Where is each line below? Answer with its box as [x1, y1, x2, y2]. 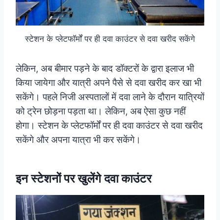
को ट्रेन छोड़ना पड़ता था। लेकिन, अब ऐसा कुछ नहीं [16, 105, 186, 117]
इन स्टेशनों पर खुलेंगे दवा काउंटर [16, 171, 151, 186]
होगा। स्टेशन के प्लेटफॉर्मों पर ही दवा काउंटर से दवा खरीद [16, 119, 203, 131]
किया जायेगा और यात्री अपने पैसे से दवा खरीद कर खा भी [16, 77, 201, 88]
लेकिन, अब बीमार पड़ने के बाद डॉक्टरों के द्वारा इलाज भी [16, 62, 194, 74]
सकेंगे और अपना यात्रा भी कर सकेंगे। [16, 134, 141, 145]
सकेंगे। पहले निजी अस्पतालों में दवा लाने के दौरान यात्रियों [16, 91, 204, 103]
